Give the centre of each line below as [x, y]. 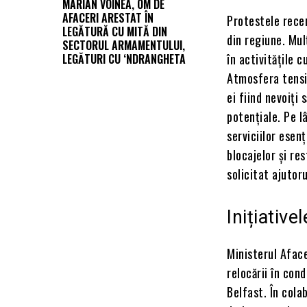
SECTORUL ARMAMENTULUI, [124, 46]
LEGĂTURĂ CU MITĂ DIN [115, 32]
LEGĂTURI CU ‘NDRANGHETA [124, 59]
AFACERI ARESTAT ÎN [108, 18]
